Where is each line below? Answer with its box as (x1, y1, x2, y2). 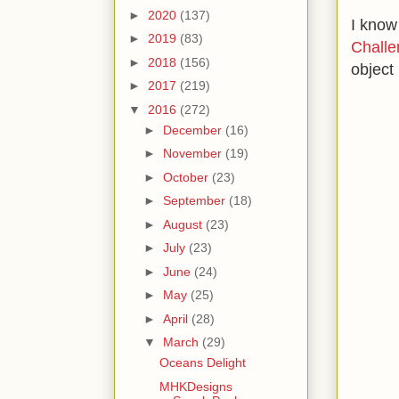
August (162, 216, 206, 232)
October (162, 169, 212, 184)
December (162, 122, 225, 137)
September (162, 193, 229, 208)
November (162, 146, 225, 161)
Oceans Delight (159, 355, 246, 370)
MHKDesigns (159, 379, 232, 394)
